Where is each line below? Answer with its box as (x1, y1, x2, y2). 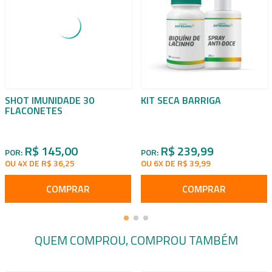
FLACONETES (5, 103, 63, 118)
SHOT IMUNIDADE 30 (5, 93, 94, 107)
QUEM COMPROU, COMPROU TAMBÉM (34, 231, 238, 250)
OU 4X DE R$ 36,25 (5, 157, 75, 169)
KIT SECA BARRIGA (141, 93, 221, 107)
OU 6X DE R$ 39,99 (141, 157, 211, 169)
